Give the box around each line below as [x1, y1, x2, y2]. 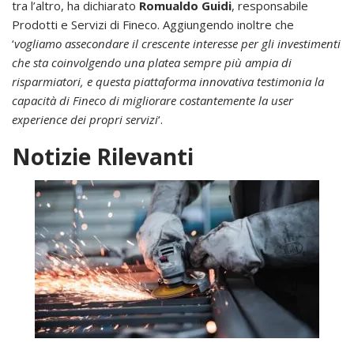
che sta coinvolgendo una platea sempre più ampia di [12, 54, 292, 70]
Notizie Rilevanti [12, 141, 194, 171]
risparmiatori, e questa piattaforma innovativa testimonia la [12, 73, 324, 89]
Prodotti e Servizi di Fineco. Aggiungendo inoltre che [12, 16, 294, 32]
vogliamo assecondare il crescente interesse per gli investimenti [14, 35, 341, 51]
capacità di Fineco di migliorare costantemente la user [12, 92, 293, 108]
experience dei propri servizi [12, 111, 158, 127]
